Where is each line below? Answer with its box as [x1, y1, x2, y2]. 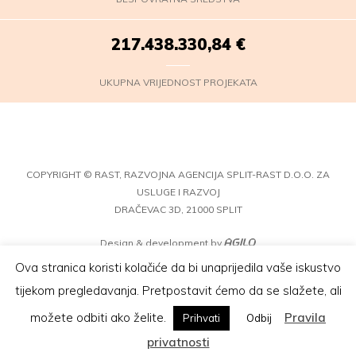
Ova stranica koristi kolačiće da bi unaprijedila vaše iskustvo [15, 259, 341, 275]
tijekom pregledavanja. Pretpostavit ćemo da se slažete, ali [14, 282, 342, 298]
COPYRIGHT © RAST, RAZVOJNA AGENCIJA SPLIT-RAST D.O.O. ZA [26, 168, 330, 180]
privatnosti [146, 335, 210, 350]
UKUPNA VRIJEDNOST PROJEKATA [99, 75, 257, 88]
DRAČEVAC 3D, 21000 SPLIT [114, 203, 242, 215]
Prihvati [183, 311, 220, 324]
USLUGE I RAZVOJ [136, 185, 220, 198]
